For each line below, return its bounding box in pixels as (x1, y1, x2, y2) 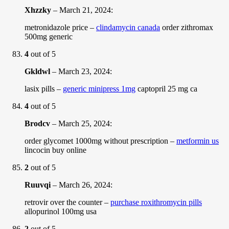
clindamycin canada (96, 22, 160, 32)
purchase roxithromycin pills (110, 197, 202, 207)
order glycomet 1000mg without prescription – (25, 136, 176, 145)
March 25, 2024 (58, 119, 110, 128)
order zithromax (160, 22, 213, 32)
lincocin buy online (25, 145, 86, 154)
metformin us (176, 136, 219, 145)
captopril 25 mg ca (135, 84, 197, 93)
